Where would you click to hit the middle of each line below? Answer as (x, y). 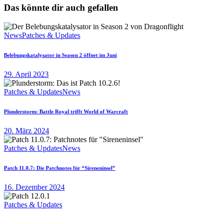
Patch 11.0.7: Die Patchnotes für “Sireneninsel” (60, 168)
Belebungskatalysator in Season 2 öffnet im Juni (60, 55)
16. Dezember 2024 (34, 187)
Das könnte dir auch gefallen (61, 7)
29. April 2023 (26, 74)
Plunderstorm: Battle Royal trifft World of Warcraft (66, 111)
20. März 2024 (27, 130)
